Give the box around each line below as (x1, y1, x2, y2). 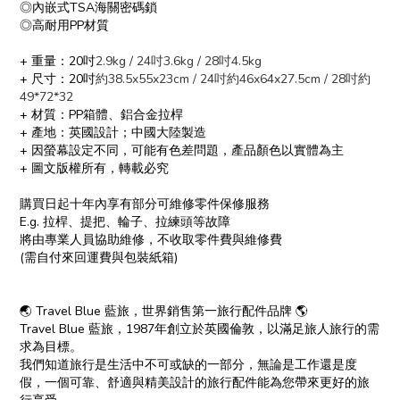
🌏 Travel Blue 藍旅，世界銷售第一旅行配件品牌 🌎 (20, 303, 308, 320)
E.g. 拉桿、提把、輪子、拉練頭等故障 (20, 213, 230, 230)
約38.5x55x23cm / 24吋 (96, 71, 227, 87)
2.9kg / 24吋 (96, 53, 163, 70)
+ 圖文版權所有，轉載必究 (20, 160, 169, 177)
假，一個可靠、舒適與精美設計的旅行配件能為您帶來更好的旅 (20, 374, 370, 391)
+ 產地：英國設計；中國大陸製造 (20, 124, 206, 141)
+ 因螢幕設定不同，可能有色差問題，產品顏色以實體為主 (20, 142, 344, 159)
